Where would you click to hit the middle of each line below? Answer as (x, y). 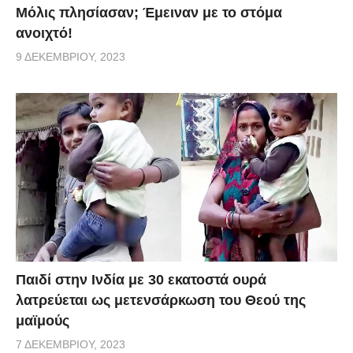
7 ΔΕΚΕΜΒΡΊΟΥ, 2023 (71, 345)
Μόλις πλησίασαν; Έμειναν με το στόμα (149, 12)
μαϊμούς (43, 321)
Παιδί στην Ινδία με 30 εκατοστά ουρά (141, 280)
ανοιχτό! (44, 33)
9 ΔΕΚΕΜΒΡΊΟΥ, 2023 (71, 56)
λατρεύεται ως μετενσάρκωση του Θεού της (161, 301)
